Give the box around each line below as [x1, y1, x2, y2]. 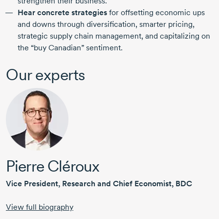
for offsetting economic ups [107, 8, 205, 18]
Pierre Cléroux [6, 156, 100, 176]
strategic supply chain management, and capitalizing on [18, 31, 210, 41]
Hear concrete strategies [18, 8, 107, 18]
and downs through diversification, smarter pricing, [18, 20, 195, 29]
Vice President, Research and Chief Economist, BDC [6, 179, 192, 189]
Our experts [6, 65, 85, 85]
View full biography [6, 202, 73, 212]
